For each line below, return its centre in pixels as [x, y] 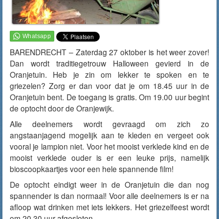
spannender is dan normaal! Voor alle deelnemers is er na [109, 196]
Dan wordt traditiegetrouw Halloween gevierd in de [109, 63]
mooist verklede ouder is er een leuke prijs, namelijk [109, 157]
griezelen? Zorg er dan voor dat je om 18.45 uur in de [109, 86]
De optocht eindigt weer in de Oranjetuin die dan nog [109, 184]
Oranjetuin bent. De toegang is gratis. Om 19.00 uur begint [109, 97]
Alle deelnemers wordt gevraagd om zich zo [109, 124]
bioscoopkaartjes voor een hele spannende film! [92, 169]
